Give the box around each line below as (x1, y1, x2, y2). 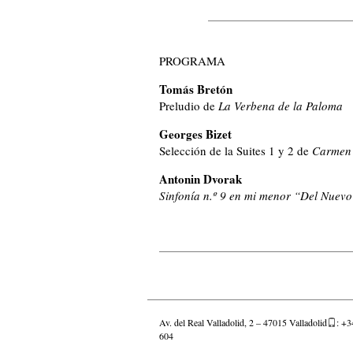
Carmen (309, 142, 351, 158)
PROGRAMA (159, 52, 225, 69)
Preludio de (159, 97, 218, 113)
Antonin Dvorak (159, 169, 242, 188)
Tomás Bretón (159, 80, 232, 98)
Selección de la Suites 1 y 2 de (159, 142, 309, 158)
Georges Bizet (159, 124, 232, 143)
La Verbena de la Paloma (218, 97, 343, 113)
